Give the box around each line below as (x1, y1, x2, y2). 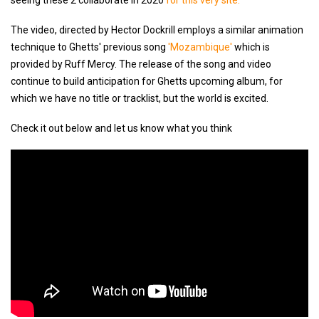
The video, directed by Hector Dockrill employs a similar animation (11, 24, 303, 36)
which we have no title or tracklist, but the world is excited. (11, 93, 268, 105)
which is (234, 41, 270, 53)
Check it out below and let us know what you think (11, 122, 232, 135)
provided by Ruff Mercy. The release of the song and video (11, 58, 271, 70)
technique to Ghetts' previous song (11, 41, 168, 53)
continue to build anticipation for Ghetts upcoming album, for (11, 75, 283, 88)
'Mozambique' (168, 41, 234, 53)
